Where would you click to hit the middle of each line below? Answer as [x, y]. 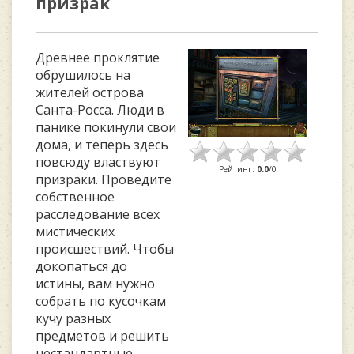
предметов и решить [102, 336]
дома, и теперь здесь [102, 145]
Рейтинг [235, 169]
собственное [75, 197]
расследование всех [98, 214]
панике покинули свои [106, 127]
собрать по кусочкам [101, 301]
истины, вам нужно [95, 284]
